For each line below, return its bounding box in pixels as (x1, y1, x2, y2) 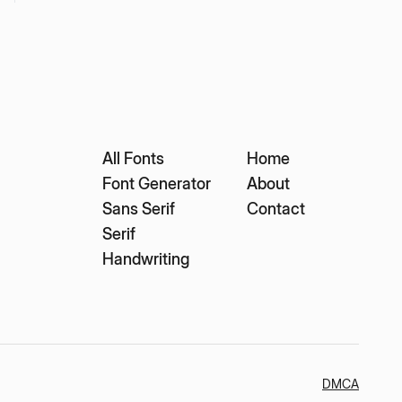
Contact (247, 198, 305, 218)
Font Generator (102, 173, 211, 193)
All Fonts (102, 148, 164, 168)
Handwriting (102, 249, 189, 268)
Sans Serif (102, 198, 175, 218)
